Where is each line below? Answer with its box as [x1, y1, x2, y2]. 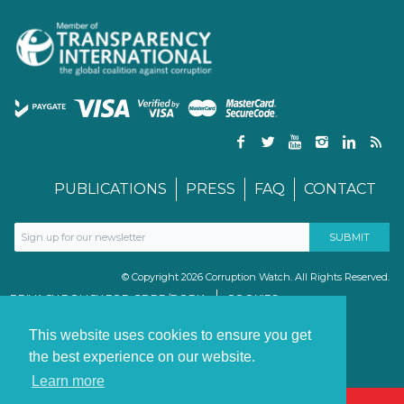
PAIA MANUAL [151, 308, 229, 322]
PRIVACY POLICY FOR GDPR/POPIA [10, 290, 207, 305]
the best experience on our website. [29, 349, 255, 365]
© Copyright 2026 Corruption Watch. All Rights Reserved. [122, 270, 390, 283]
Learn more [32, 373, 106, 390]
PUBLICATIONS [54, 179, 167, 197]
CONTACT [304, 179, 376, 197]
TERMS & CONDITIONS [11, 308, 133, 322]
